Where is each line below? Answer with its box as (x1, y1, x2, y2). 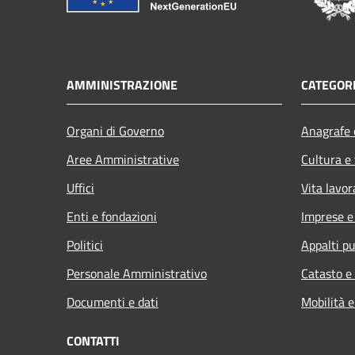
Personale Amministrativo (67, 263, 207, 283)
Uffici (67, 177, 94, 197)
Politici (67, 235, 103, 254)
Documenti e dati (67, 292, 158, 311)
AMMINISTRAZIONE (67, 74, 177, 94)
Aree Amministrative (67, 149, 179, 169)
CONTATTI (67, 330, 120, 350)
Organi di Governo (67, 120, 164, 140)
